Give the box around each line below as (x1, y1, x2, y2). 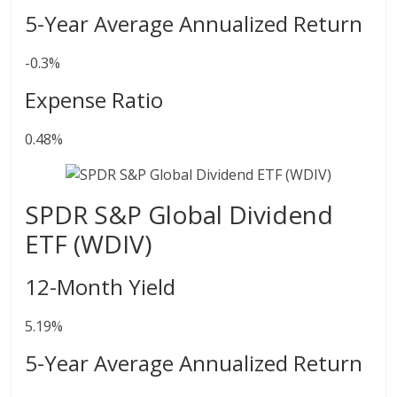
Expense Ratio (25, 85, 164, 114)
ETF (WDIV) (25, 227, 152, 261)
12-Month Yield (25, 272, 176, 301)
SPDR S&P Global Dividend (25, 198, 334, 231)
